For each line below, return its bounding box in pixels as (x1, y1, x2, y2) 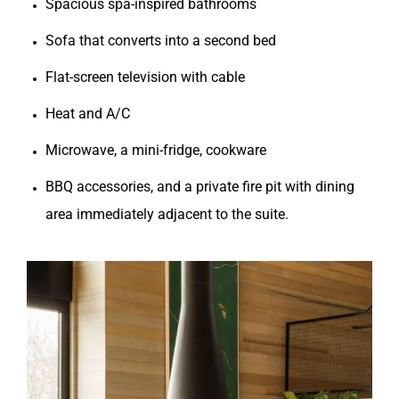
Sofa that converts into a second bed (45, 32, 276, 50)
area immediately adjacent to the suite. (45, 206, 292, 224)
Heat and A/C (45, 105, 130, 123)
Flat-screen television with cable (45, 69, 245, 86)
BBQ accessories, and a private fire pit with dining (45, 178, 354, 196)
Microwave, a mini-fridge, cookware (45, 142, 266, 159)
